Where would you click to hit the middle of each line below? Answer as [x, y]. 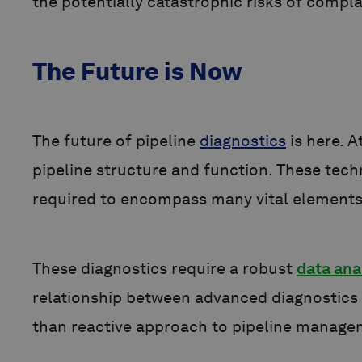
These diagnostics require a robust [164, 269]
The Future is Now [137, 72]
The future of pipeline [116, 141]
